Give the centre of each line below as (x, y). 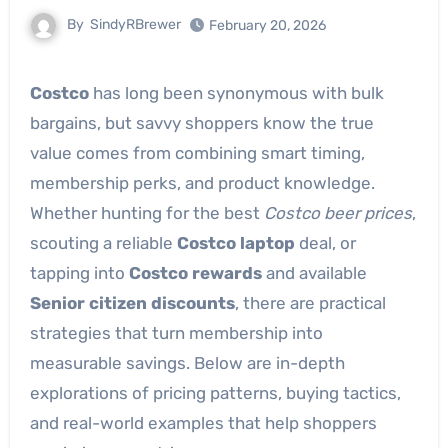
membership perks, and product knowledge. (202, 183)
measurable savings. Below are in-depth (187, 363)
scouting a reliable (103, 243)
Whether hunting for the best (146, 213)
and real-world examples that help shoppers (203, 423)
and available (314, 273)
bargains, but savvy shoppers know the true (201, 123)
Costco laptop (235, 243)
